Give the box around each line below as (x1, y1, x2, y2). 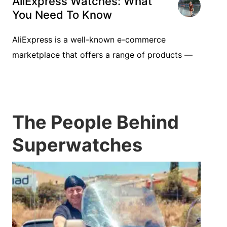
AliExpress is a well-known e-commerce (12, 34, 166, 45)
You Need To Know (12, 8, 112, 21)
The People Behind (12, 111, 179, 133)
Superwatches (12, 134, 142, 156)
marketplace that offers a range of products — (12, 50, 193, 60)
